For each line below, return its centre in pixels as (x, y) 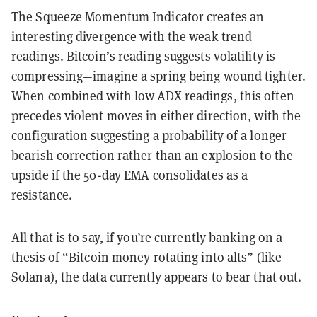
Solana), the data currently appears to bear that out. (157, 277)
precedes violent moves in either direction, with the (156, 116)
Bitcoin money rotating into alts (158, 258)
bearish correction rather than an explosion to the (152, 156)
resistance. (42, 195)
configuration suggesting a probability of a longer (149, 136)
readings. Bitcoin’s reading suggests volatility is (144, 57)
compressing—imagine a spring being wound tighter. (158, 76)
